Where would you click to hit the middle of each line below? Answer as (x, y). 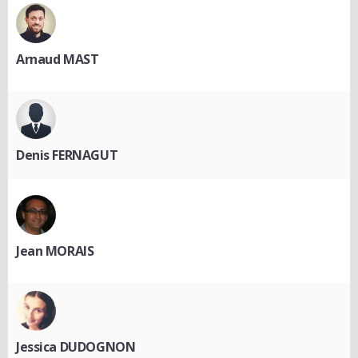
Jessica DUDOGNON (76, 347)
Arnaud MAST (58, 60)
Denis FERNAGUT (67, 155)
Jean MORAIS (55, 251)
